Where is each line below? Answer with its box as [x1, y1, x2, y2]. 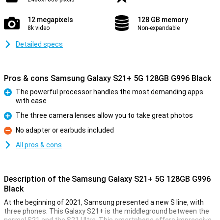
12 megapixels [27, 16, 73, 24]
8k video [27, 25, 50, 31]
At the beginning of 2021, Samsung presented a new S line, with [4, 198, 204, 206]
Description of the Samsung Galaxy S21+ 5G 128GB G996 [4, 174, 211, 184]
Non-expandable [137, 25, 180, 31]
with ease [16, 97, 47, 105]
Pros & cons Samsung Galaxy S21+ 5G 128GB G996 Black [4, 74, 211, 83]
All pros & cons [16, 141, 62, 149]
